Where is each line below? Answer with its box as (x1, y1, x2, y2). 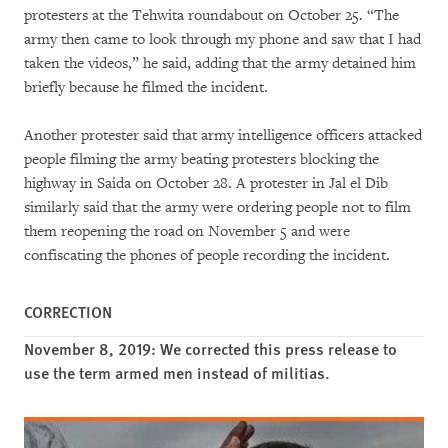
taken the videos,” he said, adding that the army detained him (24, 53, 416, 73)
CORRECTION (24, 299, 112, 323)
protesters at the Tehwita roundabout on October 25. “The (24, 5, 399, 25)
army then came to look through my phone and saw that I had (24, 29, 421, 49)
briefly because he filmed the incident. (24, 77, 268, 97)
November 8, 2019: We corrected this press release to (24, 336, 397, 360)
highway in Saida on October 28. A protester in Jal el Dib (24, 173, 388, 193)
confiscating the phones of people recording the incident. (24, 245, 390, 265)
